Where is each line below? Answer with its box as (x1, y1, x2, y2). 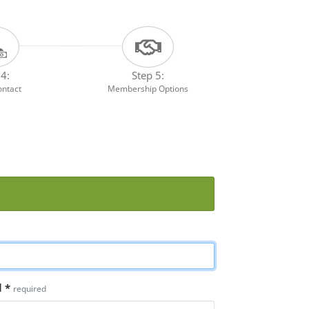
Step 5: (132, 68, 165, 82)
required (13, 282, 46, 295)
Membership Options (108, 82, 189, 94)
